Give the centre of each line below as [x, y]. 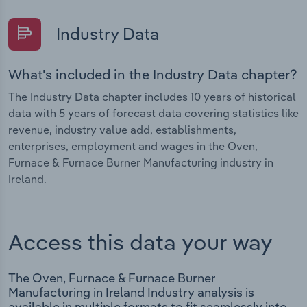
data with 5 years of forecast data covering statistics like [153, 113]
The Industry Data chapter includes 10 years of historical [152, 97]
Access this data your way [140, 242]
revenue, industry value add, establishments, [122, 130]
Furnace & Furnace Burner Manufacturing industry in [141, 163]
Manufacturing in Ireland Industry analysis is [131, 293]
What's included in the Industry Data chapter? [153, 75]
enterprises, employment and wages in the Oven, [133, 146]
